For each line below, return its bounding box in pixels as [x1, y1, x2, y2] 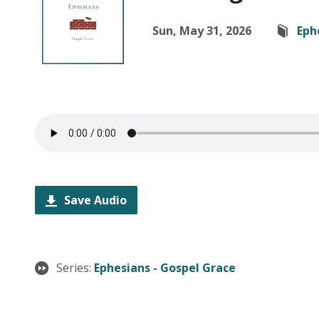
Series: [56, 260, 94, 276]
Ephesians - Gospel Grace [94, 260, 236, 276]
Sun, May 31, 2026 [152, 23, 251, 38]
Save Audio [61, 192, 127, 208]
